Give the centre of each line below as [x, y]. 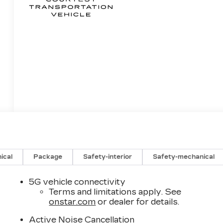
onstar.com [72, 202]
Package [48, 157]
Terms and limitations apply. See [115, 192]
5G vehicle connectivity [77, 182]
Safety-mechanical [184, 157]
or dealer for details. [138, 202]
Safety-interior [108, 157]
